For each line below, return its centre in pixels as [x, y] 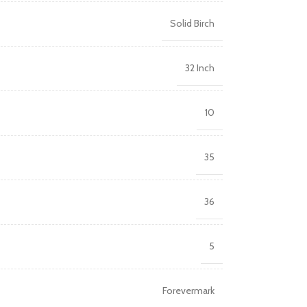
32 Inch [199, 68]
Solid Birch [192, 23]
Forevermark [188, 291]
